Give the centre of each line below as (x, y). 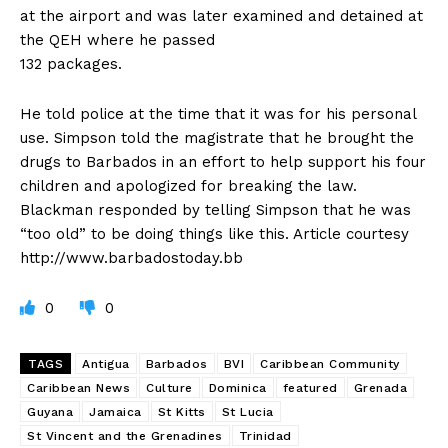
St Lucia (247, 412)
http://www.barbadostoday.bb (131, 258)
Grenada (380, 388)
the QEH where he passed (117, 40)
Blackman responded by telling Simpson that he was (215, 210)
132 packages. (71, 64)
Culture (169, 388)
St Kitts (181, 412)
